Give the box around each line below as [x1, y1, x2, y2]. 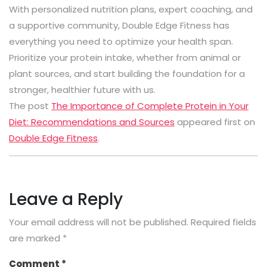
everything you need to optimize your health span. [9, 35, 233, 48]
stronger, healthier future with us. [9, 83, 156, 96]
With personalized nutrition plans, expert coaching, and [9, 2, 253, 15]
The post [9, 99, 51, 112]
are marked [9, 231, 63, 244]
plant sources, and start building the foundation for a [9, 67, 245, 80]
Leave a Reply [9, 187, 123, 211]
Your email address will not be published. [9, 215, 188, 228]
